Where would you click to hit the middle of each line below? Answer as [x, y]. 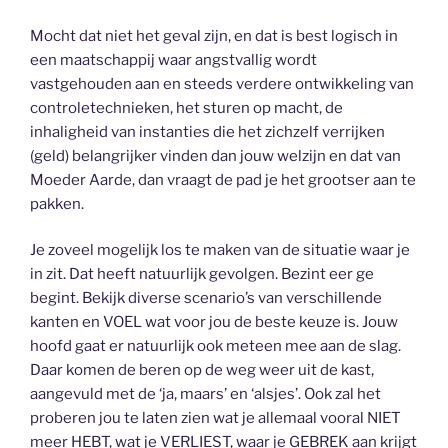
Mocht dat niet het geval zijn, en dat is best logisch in [214, 35]
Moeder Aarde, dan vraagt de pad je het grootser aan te [223, 179]
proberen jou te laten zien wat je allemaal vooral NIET [215, 418]
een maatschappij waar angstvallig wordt [173, 59]
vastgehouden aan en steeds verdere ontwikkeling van [222, 83]
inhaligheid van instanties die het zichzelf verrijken [207, 131]
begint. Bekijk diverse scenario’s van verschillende [206, 298]
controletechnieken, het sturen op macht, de [186, 107]
